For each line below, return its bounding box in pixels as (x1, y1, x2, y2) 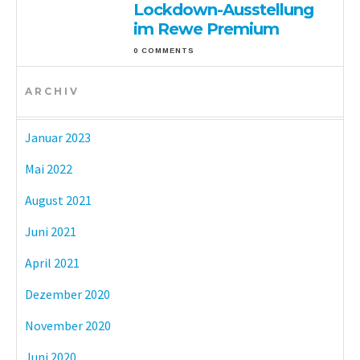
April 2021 (25, 254, 80, 271)
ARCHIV (25, 84, 80, 97)
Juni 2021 (25, 223, 76, 239)
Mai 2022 (25, 160, 72, 177)
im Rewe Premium (133, 18, 280, 39)
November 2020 (25, 317, 111, 333)
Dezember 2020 (25, 285, 110, 302)
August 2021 (25, 191, 92, 208)
